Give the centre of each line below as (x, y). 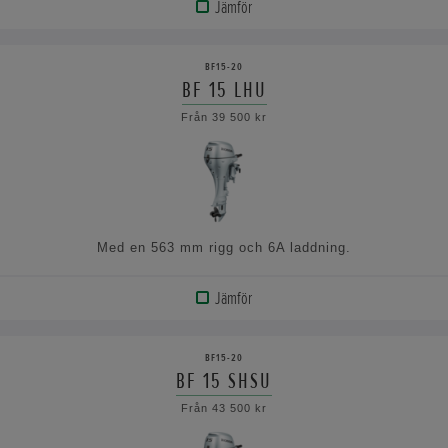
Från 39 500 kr (224, 116)
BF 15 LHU (224, 89)
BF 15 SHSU (224, 380)
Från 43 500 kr (224, 407)
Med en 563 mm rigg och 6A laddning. (224, 247)
